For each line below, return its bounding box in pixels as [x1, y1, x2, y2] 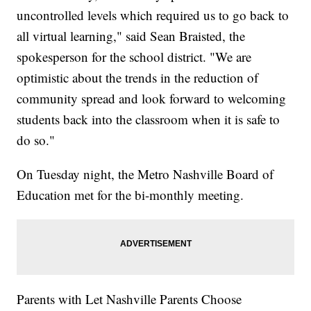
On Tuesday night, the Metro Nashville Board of [17, 165, 274, 183]
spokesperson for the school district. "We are [17, 47, 252, 65]
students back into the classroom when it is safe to [17, 110, 280, 128]
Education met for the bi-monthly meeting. [17, 185, 244, 203]
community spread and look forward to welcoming [17, 89, 287, 107]
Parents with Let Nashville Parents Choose [17, 289, 242, 308]
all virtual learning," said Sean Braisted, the [17, 26, 246, 44]
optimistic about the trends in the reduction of [17, 68, 259, 86]
